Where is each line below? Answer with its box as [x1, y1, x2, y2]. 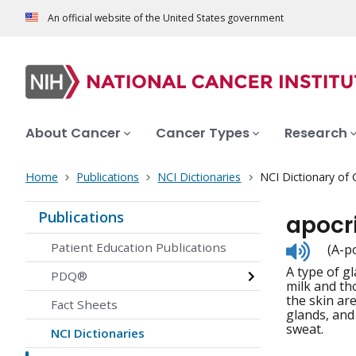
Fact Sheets [51, 296, 118, 313]
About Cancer [25, 124, 121, 143]
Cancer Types [156, 124, 250, 143]
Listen [309, 238, 345, 257]
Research [284, 124, 347, 143]
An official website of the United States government [48, 11, 284, 25]
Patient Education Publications [51, 239, 226, 256]
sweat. [286, 320, 323, 339]
